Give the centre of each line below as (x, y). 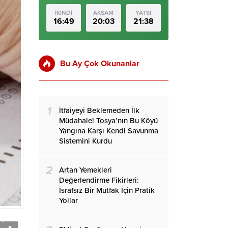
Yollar (68, 201)
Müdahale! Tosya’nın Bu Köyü (108, 121)
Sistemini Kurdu (85, 141)
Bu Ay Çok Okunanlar (100, 64)
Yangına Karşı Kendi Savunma (109, 131)
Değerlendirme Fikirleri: (99, 180)
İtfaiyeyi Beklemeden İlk (99, 110)
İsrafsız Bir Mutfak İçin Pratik (107, 190)
